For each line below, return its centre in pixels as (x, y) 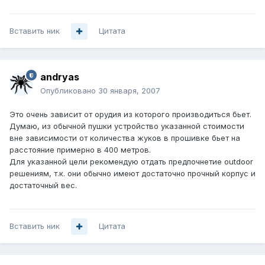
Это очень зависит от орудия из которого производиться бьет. (130, 114)
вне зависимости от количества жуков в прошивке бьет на (125, 138)
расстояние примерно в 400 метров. (80, 150)
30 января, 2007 (129, 91)
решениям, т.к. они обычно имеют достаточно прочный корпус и (132, 174)
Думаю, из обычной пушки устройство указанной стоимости (127, 126)
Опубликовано (69, 91)
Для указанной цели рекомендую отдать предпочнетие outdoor (131, 162)
